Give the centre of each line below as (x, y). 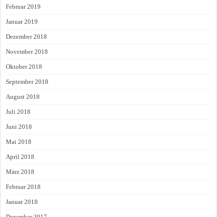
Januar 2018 (22, 201)
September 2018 (27, 81)
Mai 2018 (19, 141)
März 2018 (20, 171)
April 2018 (20, 156)
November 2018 (27, 51)
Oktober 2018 (24, 66)
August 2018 (23, 96)
